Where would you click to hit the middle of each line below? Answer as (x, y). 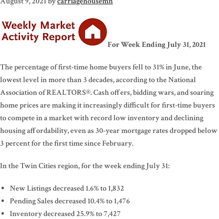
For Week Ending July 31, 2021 (157, 44)
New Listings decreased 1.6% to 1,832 (67, 188)
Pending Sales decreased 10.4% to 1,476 (70, 201)
